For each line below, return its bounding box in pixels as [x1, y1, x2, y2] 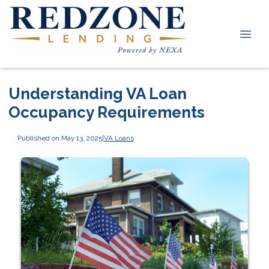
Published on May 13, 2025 [17, 133, 102, 142]
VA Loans [103, 133, 134, 142]
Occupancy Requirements [8, 103, 205, 121]
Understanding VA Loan [8, 85, 187, 103]
